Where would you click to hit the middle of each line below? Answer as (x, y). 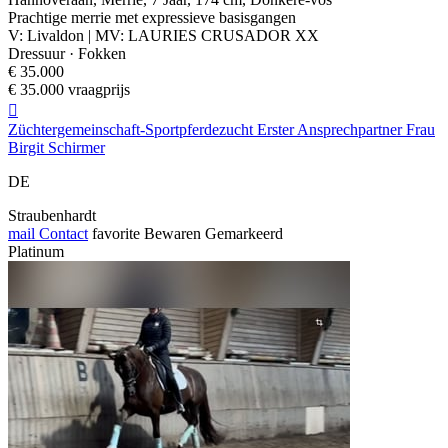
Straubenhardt (52, 216)
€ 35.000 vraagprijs (69, 90)
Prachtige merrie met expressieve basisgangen (152, 18)
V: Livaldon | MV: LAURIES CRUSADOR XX (163, 36)
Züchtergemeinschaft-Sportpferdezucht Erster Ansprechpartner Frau (221, 130)
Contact (61, 234)
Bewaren (172, 234)
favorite (116, 234)
